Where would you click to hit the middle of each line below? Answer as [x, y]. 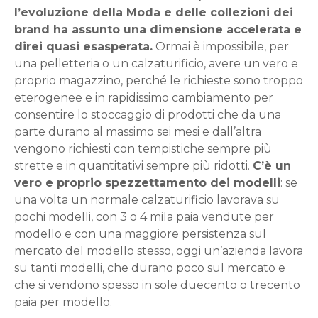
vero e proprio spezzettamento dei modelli [147, 182]
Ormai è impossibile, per [221, 46]
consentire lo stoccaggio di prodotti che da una [148, 114]
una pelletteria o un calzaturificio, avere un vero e [156, 63]
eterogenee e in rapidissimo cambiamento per [144, 97]
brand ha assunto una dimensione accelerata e [158, 29]
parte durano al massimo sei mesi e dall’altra [138, 131]
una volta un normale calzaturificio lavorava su [147, 199]
